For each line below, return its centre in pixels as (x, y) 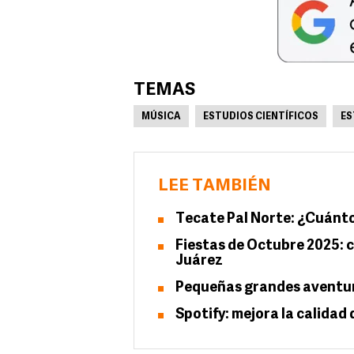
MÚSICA (161, 117)
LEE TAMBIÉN (215, 186)
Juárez (199, 261)
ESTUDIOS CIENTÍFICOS (261, 117)
